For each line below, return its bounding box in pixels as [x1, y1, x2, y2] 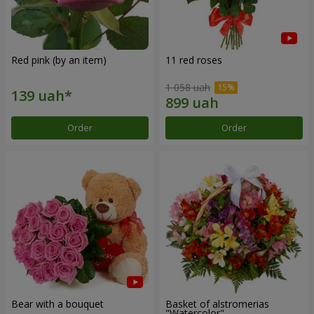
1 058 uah [165, 80, 210, 94]
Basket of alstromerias [165, 296, 269, 310]
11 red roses [165, 53, 222, 67]
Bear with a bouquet [11, 296, 104, 310]
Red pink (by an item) [11, 53, 107, 67]
